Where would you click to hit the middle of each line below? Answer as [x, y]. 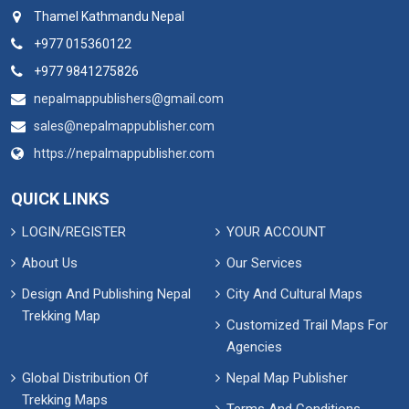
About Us [50, 263]
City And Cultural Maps [294, 294]
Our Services [264, 263]
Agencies [254, 347]
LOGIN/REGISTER [74, 232]
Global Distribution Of [85, 378]
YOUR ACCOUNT [276, 232]
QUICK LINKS [60, 199]
